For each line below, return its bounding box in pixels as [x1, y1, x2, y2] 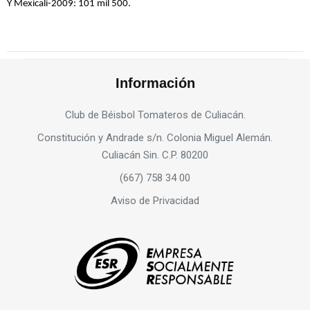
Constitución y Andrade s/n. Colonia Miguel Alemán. [37, 131, 273, 144]
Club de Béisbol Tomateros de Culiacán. [64, 108, 246, 121]
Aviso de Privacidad [111, 194, 199, 207]
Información [115, 75, 195, 91]
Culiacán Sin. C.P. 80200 [102, 148, 208, 161]
